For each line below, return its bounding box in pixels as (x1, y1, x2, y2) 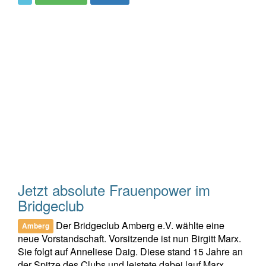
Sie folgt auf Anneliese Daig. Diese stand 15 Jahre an (18, 244, 243, 258)
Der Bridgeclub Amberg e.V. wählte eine (53, 218, 225, 232)
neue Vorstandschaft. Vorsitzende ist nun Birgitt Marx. (18, 231, 241, 245)
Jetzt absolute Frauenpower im (18, 179, 210, 200)
